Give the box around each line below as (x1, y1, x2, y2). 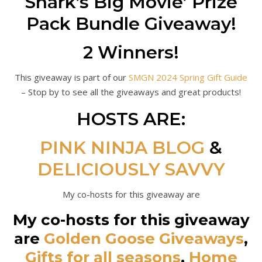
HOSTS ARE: (77, 108, 185, 130)
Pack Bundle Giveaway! (26, 13, 236, 35)
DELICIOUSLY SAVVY (37, 158, 225, 180)
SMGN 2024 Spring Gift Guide (129, 71, 247, 83)
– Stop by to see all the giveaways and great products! (21, 86, 241, 98)
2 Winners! (83, 42, 179, 63)
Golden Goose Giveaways (44, 229, 244, 248)
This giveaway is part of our (20, 71, 129, 83)
